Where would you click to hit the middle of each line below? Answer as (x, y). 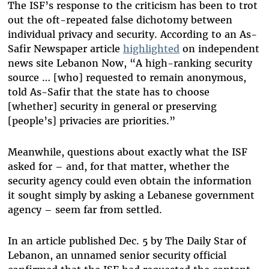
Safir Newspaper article (65, 49)
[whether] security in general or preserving (112, 107)
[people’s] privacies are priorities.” (91, 121)
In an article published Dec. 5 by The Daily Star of (127, 241)
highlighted (151, 49)
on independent (219, 49)
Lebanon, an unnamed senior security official (117, 255)
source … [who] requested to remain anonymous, (127, 78)
